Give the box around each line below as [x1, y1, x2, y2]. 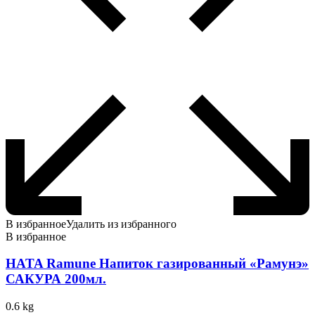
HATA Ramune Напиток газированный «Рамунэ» [6, 256, 309, 271]
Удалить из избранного [66, 217, 176, 230]
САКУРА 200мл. [6, 271, 106, 287]
